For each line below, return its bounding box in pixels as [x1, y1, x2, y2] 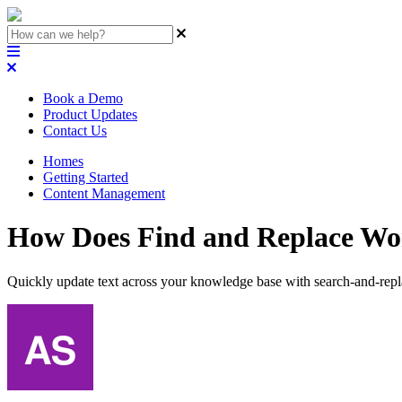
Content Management [43, 186, 165, 201]
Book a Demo [43, 91, 123, 106]
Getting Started [43, 170, 128, 185]
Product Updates [43, 107, 137, 122]
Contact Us [43, 123, 107, 138]
